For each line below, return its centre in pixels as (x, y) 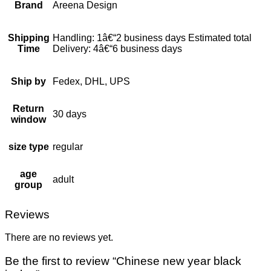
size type (28, 146)
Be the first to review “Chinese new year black (123, 261)
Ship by (28, 81)
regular (68, 146)
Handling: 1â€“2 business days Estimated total (152, 38)
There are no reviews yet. (59, 238)
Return (28, 108)
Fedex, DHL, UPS (91, 81)
